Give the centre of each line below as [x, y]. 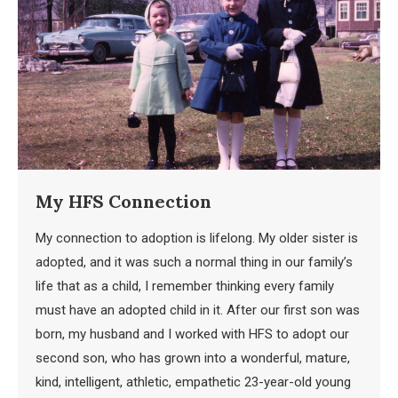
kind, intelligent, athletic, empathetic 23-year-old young [193, 382]
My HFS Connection [123, 201]
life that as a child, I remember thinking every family [185, 286]
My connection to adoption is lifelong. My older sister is [197, 238]
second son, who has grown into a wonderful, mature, [193, 358]
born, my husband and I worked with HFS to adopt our [192, 334]
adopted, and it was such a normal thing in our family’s [194, 262]
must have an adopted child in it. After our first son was [198, 310]
